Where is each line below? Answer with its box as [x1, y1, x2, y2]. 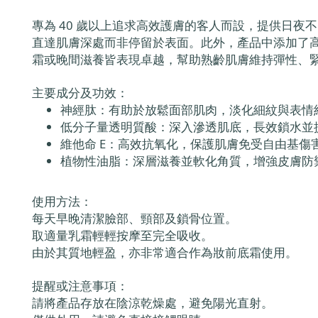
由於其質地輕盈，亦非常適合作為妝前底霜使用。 [32, 244, 297, 261]
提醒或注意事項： [32, 278, 128, 294]
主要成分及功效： [32, 84, 128, 101]
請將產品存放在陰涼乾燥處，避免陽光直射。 [32, 295, 273, 311]
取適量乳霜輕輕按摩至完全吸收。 [32, 227, 213, 243]
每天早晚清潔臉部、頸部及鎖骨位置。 [32, 210, 237, 226]
